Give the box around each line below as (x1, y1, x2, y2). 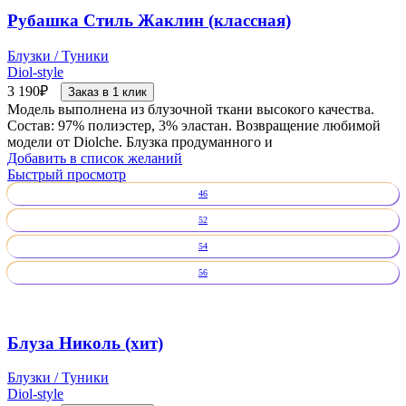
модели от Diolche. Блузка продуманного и (7, 133, 273, 150)
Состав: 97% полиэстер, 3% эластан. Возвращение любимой (7, 117, 381, 133)
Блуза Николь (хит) (7, 333, 163, 353)
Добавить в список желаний (7, 150, 182, 166)
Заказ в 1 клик (68, 84, 147, 99)
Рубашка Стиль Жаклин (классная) (7, 11, 291, 31)
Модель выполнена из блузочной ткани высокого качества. (7, 101, 374, 117)
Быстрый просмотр (7, 166, 126, 182)
